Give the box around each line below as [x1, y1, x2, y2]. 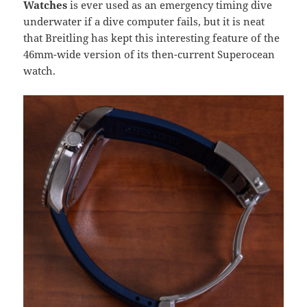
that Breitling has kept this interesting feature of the [23, 31, 280, 45]
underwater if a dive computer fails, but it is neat [23, 14, 265, 29]
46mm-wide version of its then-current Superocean [23, 47, 275, 62]
